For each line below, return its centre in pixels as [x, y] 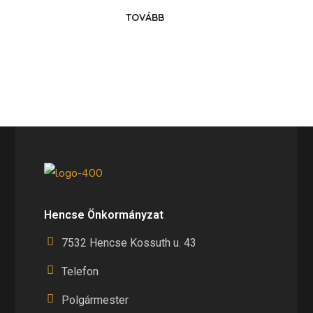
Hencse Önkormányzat [104, 215]
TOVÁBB [145, 17]
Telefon [80, 272]
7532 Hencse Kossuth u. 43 [129, 243]
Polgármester [95, 300]
